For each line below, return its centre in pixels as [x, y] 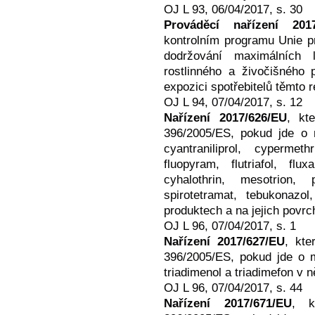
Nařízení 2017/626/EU [225, 118]
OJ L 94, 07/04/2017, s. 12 [233, 102]
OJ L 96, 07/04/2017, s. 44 [233, 288]
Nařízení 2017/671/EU [228, 303]
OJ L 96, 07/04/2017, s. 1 [230, 226]
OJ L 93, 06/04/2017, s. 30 [233, 9]
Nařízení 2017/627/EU [224, 242]
